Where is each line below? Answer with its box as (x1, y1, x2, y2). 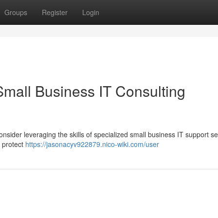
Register (42, 7, 68, 17)
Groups (4, 7, 27, 17)
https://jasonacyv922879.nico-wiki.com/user (25, 139, 159, 149)
